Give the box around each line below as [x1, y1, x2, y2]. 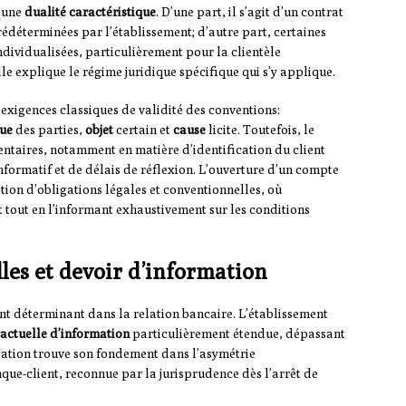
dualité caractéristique [24, 5, 156, 20]
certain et [113, 122, 173, 138]
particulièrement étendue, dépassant [130, 326, 345, 342]
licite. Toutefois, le [206, 122, 314, 138]
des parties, [13, 122, 85, 138]
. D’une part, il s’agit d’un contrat [156, 5, 343, 20]
